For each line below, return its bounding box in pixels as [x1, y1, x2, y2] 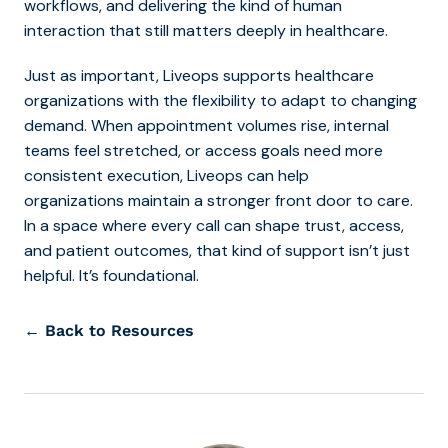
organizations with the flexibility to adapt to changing [24, 89, 417, 111]
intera [24, 19, 67, 41]
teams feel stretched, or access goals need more [24, 139, 383, 161]
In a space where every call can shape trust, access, [24, 214, 404, 236]
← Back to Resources [24, 320, 194, 340]
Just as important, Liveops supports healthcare [24, 64, 374, 86]
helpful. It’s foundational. [24, 264, 199, 286]
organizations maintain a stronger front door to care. [24, 189, 413, 211]
